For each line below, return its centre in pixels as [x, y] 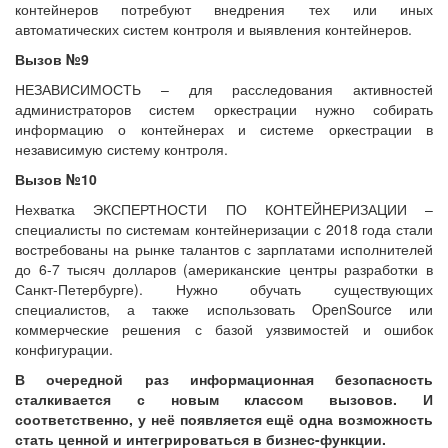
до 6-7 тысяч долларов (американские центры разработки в [224, 268]
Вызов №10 [56, 178]
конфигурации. [64, 348]
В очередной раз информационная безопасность [224, 378]
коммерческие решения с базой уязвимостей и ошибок [224, 328]
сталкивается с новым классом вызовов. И [224, 398]
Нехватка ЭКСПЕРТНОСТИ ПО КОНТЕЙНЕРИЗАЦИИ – [224, 208]
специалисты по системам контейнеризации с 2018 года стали [224, 228]
